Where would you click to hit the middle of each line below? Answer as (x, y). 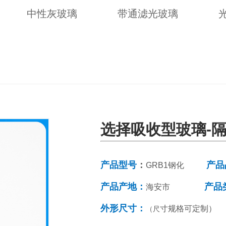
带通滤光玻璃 (148, 14)
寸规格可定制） (188, 209)
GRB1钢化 (165, 165)
